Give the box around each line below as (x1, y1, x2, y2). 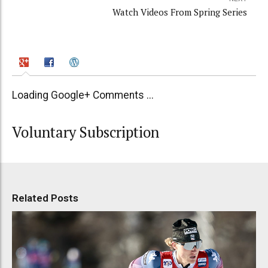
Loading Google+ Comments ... (12, 89, 154, 102)
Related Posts (12, 192, 78, 205)
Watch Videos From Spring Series (112, 5, 247, 18)
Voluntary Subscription (12, 122, 159, 142)
